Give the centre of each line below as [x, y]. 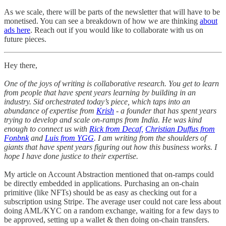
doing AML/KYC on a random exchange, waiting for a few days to [111, 211]
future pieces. [25, 39]
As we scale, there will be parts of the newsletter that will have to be [112, 12]
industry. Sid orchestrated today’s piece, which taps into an [97, 102]
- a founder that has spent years [165, 111]
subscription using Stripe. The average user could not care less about [112, 202]
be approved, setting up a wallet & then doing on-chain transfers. [107, 220]
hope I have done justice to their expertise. [71, 156]
